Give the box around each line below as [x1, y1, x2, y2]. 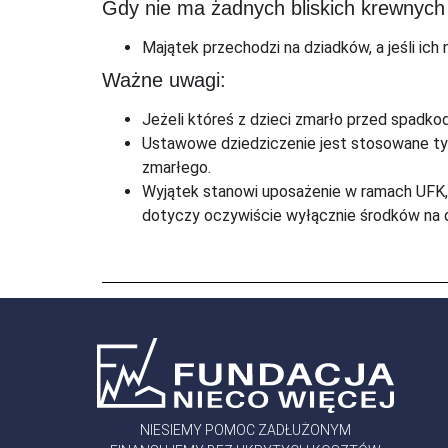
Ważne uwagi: [102, 69, 226, 92]
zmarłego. [142, 158, 211, 178]
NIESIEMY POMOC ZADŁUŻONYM [140, 422, 352, 439]
